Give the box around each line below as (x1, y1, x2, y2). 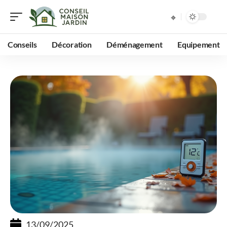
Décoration (52, 40, 92, 49)
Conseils (8, 40, 37, 49)
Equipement (177, 40, 220, 49)
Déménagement (106, 40, 163, 49)
